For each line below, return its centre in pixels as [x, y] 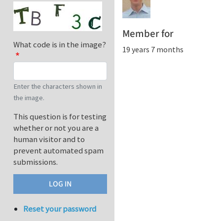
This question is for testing [60, 117]
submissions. [36, 162]
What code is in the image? [60, 45]
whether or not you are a [56, 128]
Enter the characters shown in [58, 87]
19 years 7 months [153, 49]
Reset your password [60, 209]
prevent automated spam [58, 151]
